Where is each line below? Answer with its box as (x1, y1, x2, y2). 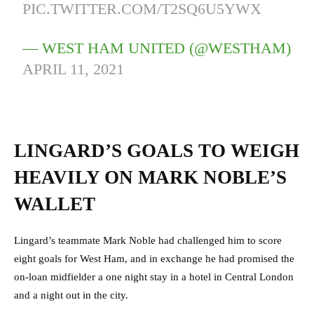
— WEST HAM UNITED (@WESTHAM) (22, 39, 292, 57)
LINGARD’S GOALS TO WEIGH (14, 139, 299, 161)
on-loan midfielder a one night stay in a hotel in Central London (14, 271, 294, 282)
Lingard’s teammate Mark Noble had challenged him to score (14, 234, 282, 246)
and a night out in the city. (14, 289, 128, 301)
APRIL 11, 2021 (22, 60, 125, 78)
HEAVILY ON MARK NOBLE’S (14, 166, 287, 188)
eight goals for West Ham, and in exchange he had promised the (14, 252, 294, 264)
